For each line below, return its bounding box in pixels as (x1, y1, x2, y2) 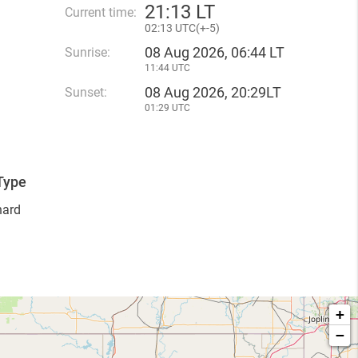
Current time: (65, 5, 137, 20)
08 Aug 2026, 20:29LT (145, 84, 281, 101)
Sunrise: (65, 45, 110, 60)
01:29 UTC (145, 102, 190, 113)
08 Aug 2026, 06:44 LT (145, 44, 284, 61)
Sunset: (65, 85, 107, 100)
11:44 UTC (145, 62, 190, 74)
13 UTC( (160, 22, 200, 34)
